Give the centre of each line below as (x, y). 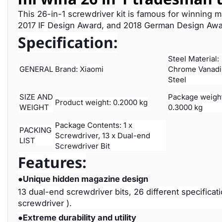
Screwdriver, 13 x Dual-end (103, 136)
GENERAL (36, 69)
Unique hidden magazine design (85, 179)
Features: (52, 162)
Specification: (68, 42)
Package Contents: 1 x (94, 125)
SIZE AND (36, 97)
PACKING (35, 130)
